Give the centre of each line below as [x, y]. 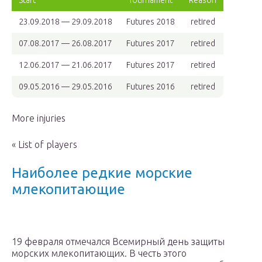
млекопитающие [68, 189]
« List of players [44, 145]
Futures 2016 [151, 87]
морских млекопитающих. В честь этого [99, 254]
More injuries [39, 118]
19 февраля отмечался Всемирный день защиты [118, 242]
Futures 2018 [151, 22]
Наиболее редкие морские [102, 173]
